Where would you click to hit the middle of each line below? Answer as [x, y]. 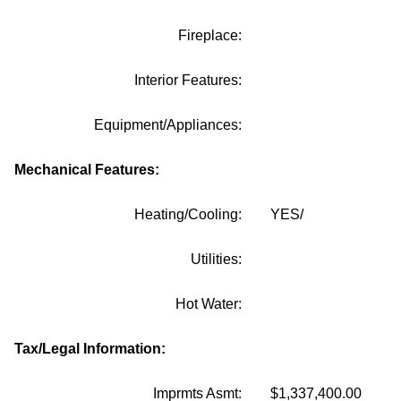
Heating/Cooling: [188, 214]
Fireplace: [210, 35]
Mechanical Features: [87, 170]
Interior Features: [188, 80]
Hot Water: [209, 304]
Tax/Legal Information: [90, 349]
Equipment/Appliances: [168, 125]
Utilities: [216, 259]
